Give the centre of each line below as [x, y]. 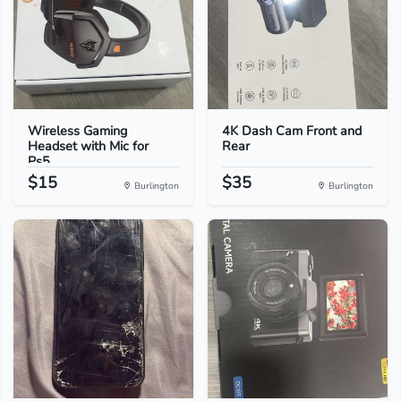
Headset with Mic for [88, 146]
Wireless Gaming [77, 131]
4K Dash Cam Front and [291, 131]
